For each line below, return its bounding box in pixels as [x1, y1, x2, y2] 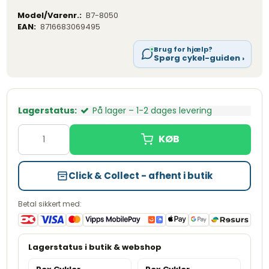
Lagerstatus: [18, 104, 77, 116]
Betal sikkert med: [18, 198, 82, 209]
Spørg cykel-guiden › [153, 52, 244, 64]
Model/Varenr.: [17, 9, 82, 21]
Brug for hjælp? [153, 44, 213, 54]
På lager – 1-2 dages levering [92, 104, 213, 116]
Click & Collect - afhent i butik [68, 169, 213, 182]
